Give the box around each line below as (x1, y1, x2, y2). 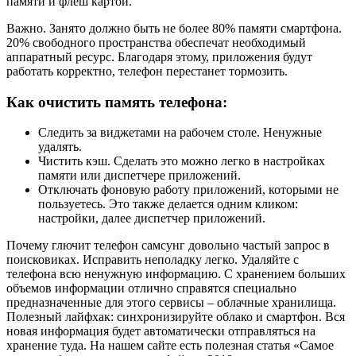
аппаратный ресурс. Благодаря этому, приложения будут (6, 50, 312, 64)
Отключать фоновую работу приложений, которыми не (38, 183, 339, 197)
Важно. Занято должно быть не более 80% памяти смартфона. (6, 21, 342, 36)
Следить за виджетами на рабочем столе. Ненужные (38, 126, 322, 140)
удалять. (38, 140, 82, 154)
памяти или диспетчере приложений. (38, 168, 241, 183)
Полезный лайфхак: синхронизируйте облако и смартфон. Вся (6, 310, 345, 324)
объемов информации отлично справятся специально (6, 281, 296, 296)
